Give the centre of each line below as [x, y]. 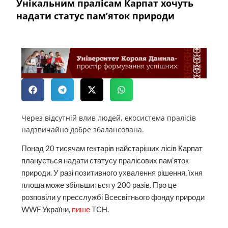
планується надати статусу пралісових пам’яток [105, 160]
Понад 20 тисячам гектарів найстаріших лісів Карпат [112, 148]
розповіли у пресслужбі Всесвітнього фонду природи [113, 197]
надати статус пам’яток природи [96, 16]
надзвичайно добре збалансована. [83, 129]
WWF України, [47, 209]
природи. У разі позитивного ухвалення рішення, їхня [112, 173]
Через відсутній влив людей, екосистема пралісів [109, 118]
